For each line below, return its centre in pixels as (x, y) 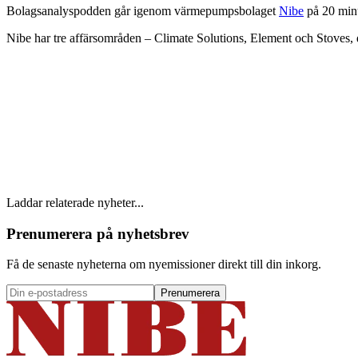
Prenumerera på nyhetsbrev (98, 233)
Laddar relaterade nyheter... (75, 202)
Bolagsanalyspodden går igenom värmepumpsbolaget (143, 10)
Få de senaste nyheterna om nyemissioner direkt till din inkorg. (164, 265)
